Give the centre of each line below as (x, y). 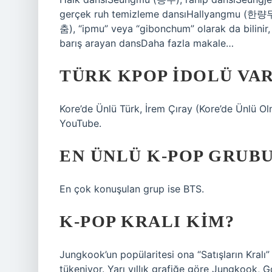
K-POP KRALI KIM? (147, 221)
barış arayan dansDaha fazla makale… (147, 43)
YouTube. (80, 123)
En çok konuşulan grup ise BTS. (132, 189)
